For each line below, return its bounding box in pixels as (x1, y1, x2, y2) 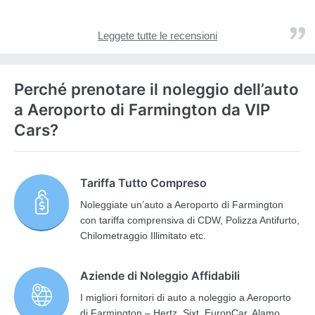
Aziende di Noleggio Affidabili (80, 269, 240, 283)
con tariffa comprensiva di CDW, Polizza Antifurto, (80, 214, 300, 226)
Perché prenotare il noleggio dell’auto (14, 79, 299, 99)
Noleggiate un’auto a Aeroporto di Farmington (80, 199, 284, 211)
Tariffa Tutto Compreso (80, 176, 207, 191)
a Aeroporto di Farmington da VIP (14, 100, 270, 120)
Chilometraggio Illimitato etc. (80, 230, 207, 242)
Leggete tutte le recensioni (98, 30, 217, 42)
